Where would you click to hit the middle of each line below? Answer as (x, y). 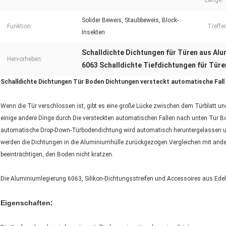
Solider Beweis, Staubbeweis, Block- (130, 20)
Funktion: (20, 26)
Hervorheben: (25, 59)
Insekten (93, 33)
